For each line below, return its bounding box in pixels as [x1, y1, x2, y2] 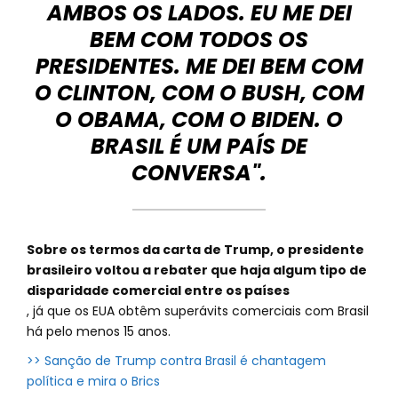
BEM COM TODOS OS [90, 25, 308, 54]
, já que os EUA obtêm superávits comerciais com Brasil [27, 302, 369, 320]
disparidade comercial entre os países [27, 282, 290, 299]
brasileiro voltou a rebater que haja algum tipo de [27, 261, 367, 279]
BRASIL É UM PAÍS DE [91, 131, 307, 161]
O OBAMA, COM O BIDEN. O [55, 105, 343, 134]
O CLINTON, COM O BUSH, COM [34, 78, 364, 107]
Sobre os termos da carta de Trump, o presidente [27, 241, 364, 259]
